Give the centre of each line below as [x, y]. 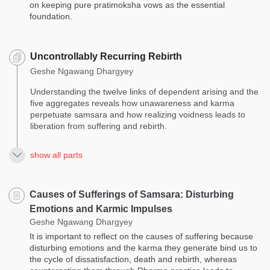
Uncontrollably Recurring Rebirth [106, 56]
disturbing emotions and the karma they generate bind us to [143, 247]
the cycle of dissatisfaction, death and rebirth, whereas [133, 259]
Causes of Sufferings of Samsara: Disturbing [132, 194]
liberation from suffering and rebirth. [99, 126]
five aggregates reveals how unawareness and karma [132, 103]
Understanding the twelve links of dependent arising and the [144, 91]
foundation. [51, 16]
